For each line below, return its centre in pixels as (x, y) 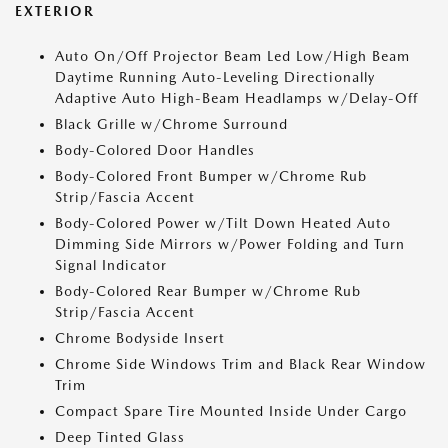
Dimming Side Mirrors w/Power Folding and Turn (230, 244)
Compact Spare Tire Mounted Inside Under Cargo (231, 411)
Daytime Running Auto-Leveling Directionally (215, 77)
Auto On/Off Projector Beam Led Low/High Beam (232, 56)
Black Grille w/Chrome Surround (171, 124)
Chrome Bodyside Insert (140, 338)
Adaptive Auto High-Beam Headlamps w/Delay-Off (236, 98)
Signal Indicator (111, 265)
